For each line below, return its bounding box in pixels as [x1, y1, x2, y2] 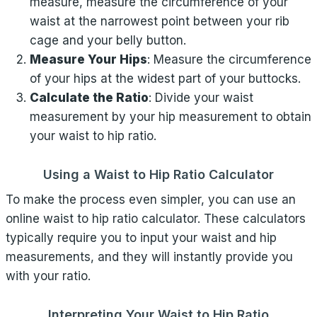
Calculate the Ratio [30, 91, 149, 105]
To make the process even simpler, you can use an [6, 192, 296, 207]
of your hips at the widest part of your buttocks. [30, 71, 301, 86]
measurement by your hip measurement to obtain [30, 110, 311, 124]
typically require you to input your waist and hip [6, 231, 277, 245]
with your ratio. [6, 269, 91, 283]
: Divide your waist [149, 91, 253, 105]
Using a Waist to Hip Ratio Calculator [43, 167, 274, 182]
